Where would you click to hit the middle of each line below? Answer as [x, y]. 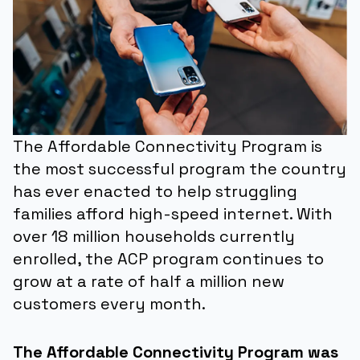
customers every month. [109, 303]
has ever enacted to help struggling [155, 191]
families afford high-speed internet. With [173, 213]
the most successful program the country [180, 168]
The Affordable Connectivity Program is [168, 146]
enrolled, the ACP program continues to [168, 258]
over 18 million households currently [154, 236]
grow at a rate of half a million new [149, 281]
